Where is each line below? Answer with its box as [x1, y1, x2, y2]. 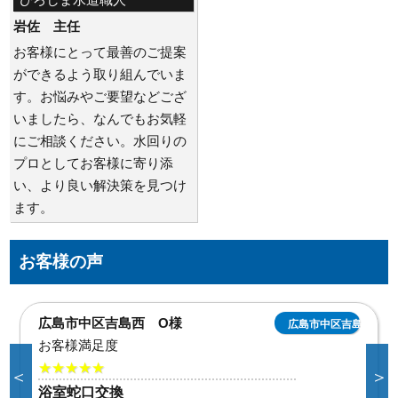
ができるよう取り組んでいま [13, 66, 187, 82]
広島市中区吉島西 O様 [38, 315, 183, 331]
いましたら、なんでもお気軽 [13, 110, 187, 126]
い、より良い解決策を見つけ [13, 177, 187, 193]
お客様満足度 [38, 338, 119, 354]
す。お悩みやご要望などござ [13, 88, 187, 104]
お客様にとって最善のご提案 [13, 44, 187, 60]
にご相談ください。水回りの [13, 132, 187, 148]
